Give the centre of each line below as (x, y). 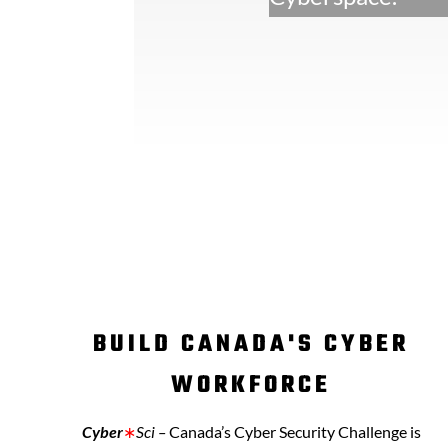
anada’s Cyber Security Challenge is (300, 431)
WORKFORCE (251, 385)
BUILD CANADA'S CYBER (251, 344)
